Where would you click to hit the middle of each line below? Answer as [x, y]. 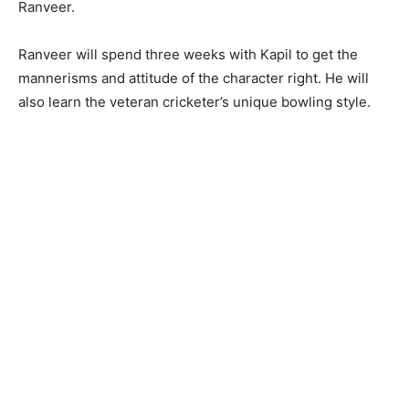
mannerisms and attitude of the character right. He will [194, 78]
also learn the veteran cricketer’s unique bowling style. [194, 101]
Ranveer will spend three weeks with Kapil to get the [188, 54]
